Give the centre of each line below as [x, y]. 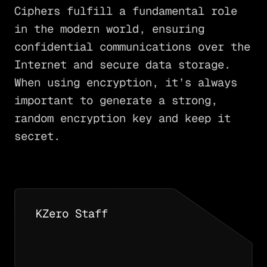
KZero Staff [72, 214]
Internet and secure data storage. [122, 65]
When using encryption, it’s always [125, 83]
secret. [37, 136]
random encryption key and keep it [122, 119]
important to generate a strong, [116, 101]
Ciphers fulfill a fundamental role [125, 11]
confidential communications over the [132, 47]
